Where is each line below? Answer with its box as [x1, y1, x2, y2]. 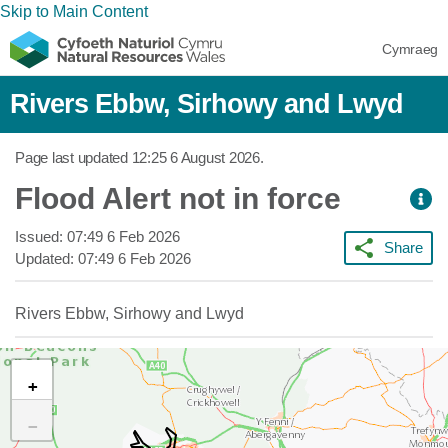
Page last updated [15, 149, 132, 166]
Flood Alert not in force [15, 182, 341, 215]
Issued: [15, 228, 67, 245]
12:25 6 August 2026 [131, 149, 260, 166]
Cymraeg [382, 41, 438, 57]
